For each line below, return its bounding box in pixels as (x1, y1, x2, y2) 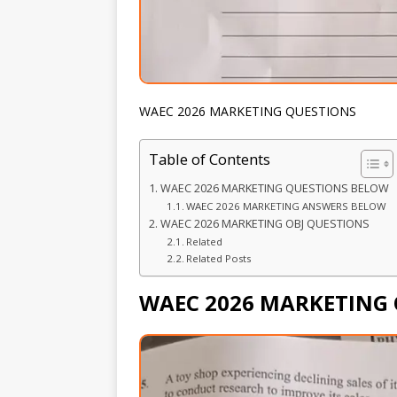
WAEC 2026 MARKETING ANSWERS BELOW (186, 198, 386, 213)
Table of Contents (149, 149, 270, 170)
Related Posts (186, 251, 252, 265)
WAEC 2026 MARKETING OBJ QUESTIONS (160, 215, 370, 231)
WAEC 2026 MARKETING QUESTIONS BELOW (160, 180, 389, 196)
